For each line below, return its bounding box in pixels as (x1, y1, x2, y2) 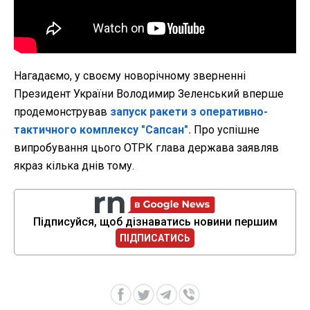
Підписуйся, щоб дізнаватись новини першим (33, 215, 277, 229)
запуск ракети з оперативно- (110, 105, 268, 119)
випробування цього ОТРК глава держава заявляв (14, 141, 279, 155)
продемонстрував (14, 105, 110, 119)
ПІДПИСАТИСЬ (120, 232, 190, 244)
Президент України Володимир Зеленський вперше (14, 87, 284, 101)
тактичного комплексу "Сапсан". (14, 123, 191, 137)
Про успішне (191, 123, 259, 137)
